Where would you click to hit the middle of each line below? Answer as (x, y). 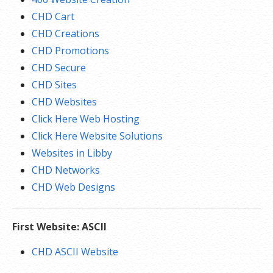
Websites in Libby (72, 153)
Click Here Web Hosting (86, 119)
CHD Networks (66, 170)
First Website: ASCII (59, 227)
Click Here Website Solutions (97, 136)
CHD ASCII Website (75, 252)
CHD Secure (59, 68)
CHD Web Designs (73, 187)
